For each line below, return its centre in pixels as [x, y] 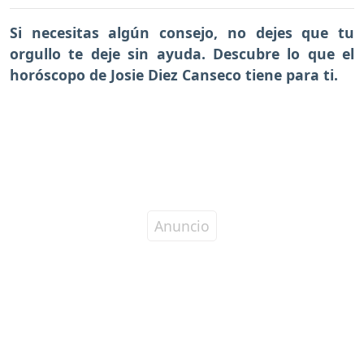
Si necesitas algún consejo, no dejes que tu [182, 33]
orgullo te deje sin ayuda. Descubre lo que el [182, 54]
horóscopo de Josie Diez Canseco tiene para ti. [174, 75]
